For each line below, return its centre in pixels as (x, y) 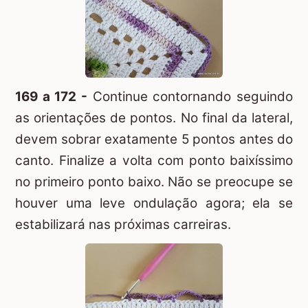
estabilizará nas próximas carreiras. (123, 224)
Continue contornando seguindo (190, 96)
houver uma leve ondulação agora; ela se (154, 203)
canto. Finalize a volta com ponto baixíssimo (154, 160)
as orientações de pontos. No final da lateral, (154, 118)
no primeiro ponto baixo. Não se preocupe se (154, 181)
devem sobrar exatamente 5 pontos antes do (154, 139)
